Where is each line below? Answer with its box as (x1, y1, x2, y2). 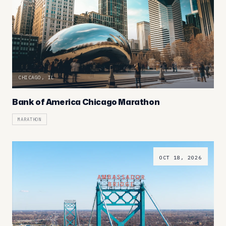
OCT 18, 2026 (159, 154, 202, 161)
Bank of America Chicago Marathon (12, 96, 160, 107)
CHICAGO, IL (18, 74, 54, 81)
